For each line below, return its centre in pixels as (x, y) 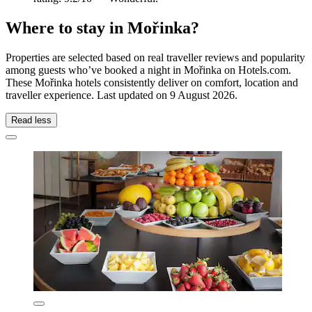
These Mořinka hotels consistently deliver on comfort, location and (152, 83)
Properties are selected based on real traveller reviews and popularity (155, 58)
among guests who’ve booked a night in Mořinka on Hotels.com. (148, 70)
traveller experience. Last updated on (88, 95)
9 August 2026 (202, 95)
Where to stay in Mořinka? (102, 28)
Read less (31, 120)
